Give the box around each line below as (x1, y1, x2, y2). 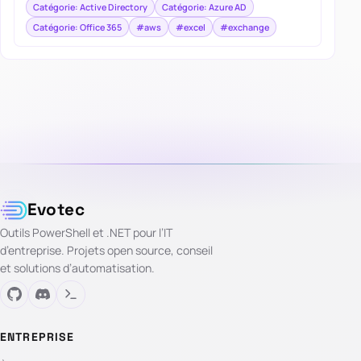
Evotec (27, 199, 85, 221)
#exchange (219, 20, 269, 33)
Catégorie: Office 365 (32, 20, 122, 33)
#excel (175, 20, 205, 33)
